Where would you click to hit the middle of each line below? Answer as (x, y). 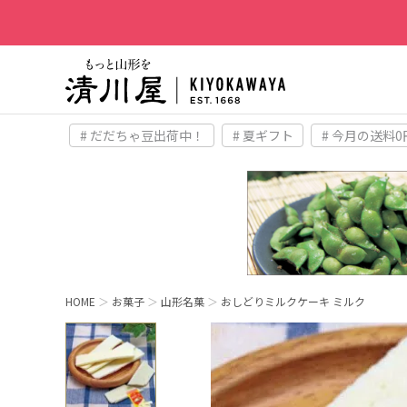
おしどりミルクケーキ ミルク (293, 302)
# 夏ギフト (263, 135)
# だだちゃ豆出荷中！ (142, 135)
